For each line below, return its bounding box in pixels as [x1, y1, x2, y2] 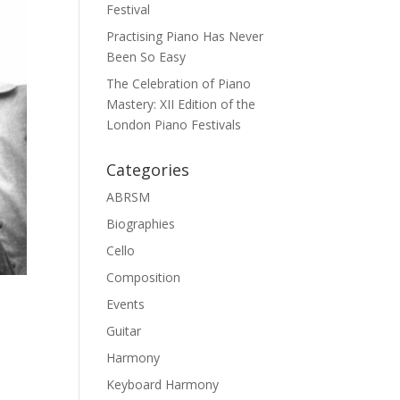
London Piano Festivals [106, 116, 242, 133]
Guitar [106, 322, 142, 339]
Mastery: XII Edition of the [106, 96, 256, 112]
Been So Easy [106, 48, 187, 65]
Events [106, 296, 146, 312]
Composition [106, 269, 181, 286]
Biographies [106, 215, 176, 232]
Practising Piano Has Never [106, 28, 264, 45]
